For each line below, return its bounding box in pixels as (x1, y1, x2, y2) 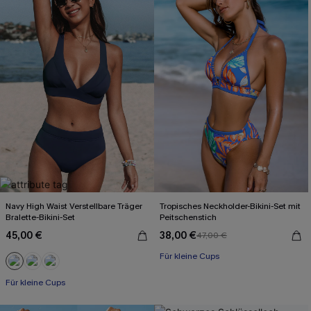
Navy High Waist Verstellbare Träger (6, 201, 142, 212)
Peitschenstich (160, 212, 217, 223)
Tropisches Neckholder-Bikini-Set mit (160, 201, 301, 212)
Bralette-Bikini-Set (6, 212, 75, 223)
